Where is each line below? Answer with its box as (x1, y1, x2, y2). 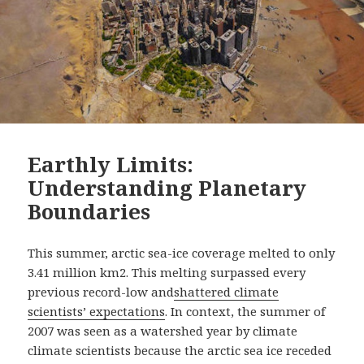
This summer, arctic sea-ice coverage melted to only (28, 244, 336, 261)
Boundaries (28, 196, 151, 226)
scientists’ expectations (28, 302, 166, 319)
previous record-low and (28, 283, 175, 300)
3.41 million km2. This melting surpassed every (28, 263, 306, 280)
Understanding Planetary (28, 172, 307, 202)
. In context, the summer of (165, 302, 326, 319)
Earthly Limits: (28, 149, 194, 179)
